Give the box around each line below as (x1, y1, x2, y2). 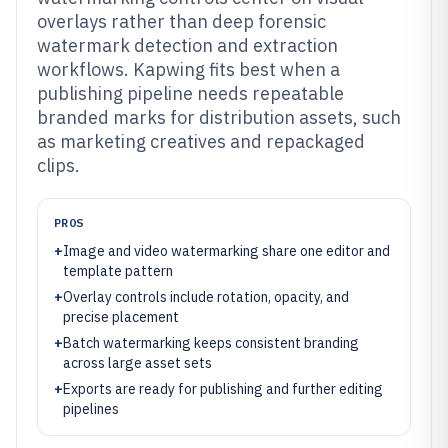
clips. (37, 154, 80, 177)
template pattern (63, 262, 173, 280)
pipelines (63, 400, 119, 418)
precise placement (63, 308, 179, 326)
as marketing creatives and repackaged (37, 130, 365, 153)
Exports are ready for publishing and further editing (63, 380, 383, 398)
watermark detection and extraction (37, 34, 338, 57)
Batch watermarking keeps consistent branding (63, 334, 359, 352)
